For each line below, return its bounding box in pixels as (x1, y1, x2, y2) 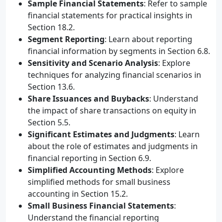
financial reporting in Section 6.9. (28, 153, 151, 164)
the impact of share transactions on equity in (28, 105, 196, 116)
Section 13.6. (28, 81, 75, 92)
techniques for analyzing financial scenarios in (28, 69, 201, 80)
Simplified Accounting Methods (28, 165, 152, 175)
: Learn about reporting (105, 34, 192, 45)
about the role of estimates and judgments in (28, 141, 198, 152)
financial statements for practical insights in (28, 10, 192, 21)
